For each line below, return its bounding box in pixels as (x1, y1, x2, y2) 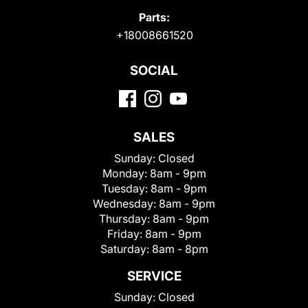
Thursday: (99, 211, 153, 225)
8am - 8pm (151, 241, 208, 256)
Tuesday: (101, 181, 151, 195)
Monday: (102, 166, 150, 180)
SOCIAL (130, 62, 178, 78)
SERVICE (126, 267, 181, 284)
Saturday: (100, 241, 152, 256)
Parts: (138, 10, 170, 24)
